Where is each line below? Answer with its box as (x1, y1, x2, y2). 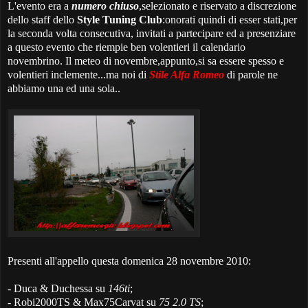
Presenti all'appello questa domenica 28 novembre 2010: (8, 255, 251, 267)
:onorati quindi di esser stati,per (162, 14, 297, 26)
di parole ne (224, 69, 278, 81)
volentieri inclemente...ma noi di (8, 69, 149, 81)
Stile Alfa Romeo (149, 69, 224, 81)
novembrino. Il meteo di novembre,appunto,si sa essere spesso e (8, 55, 284, 67)
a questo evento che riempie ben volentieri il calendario (8, 41, 245, 54)
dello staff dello (8, 14, 77, 26)
